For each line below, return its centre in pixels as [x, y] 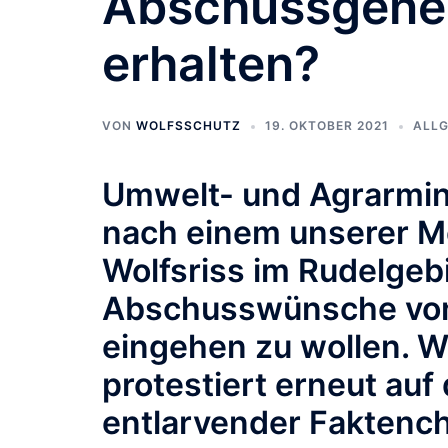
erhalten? [211, 63]
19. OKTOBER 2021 [327, 125]
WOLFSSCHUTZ [188, 125]
